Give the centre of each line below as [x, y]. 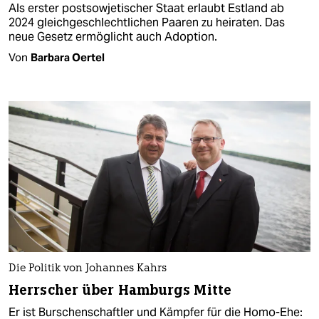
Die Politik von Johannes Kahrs [88, 268]
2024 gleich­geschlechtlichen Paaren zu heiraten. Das [147, 23]
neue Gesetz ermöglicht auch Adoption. [113, 37]
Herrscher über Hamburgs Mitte [120, 290]
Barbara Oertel [68, 58]
